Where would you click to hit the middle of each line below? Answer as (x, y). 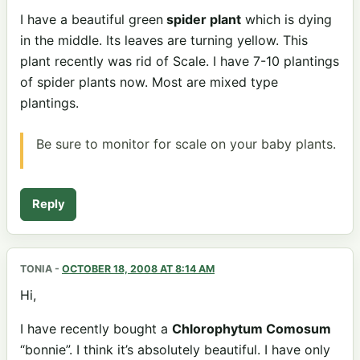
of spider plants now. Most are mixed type (149, 82)
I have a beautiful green (92, 19)
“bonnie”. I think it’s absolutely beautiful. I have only (175, 349)
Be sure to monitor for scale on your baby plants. (186, 144)
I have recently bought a (96, 328)
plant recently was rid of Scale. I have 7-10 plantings (180, 61)
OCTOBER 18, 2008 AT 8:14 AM (138, 269)
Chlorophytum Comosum (252, 328)
